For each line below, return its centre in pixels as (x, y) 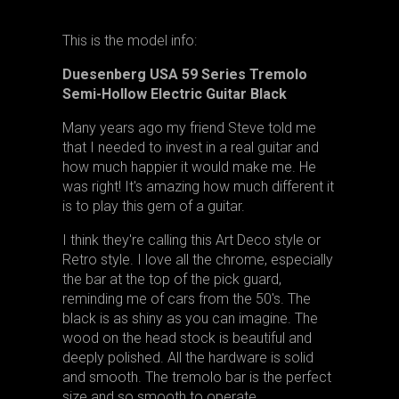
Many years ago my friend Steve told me (189, 128)
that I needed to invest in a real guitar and (190, 147)
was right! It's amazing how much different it (198, 187)
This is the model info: (129, 41)
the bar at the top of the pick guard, (171, 279)
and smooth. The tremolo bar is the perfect (196, 377)
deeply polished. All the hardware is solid (187, 358)
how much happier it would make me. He (189, 167)
